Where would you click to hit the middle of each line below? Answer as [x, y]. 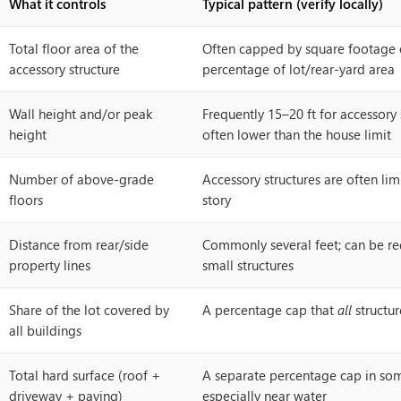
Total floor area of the [74, 48]
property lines [50, 265]
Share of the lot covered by [89, 310]
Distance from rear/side [79, 244]
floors [26, 200]
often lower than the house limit [297, 134]
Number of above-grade [81, 179]
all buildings [45, 330]
